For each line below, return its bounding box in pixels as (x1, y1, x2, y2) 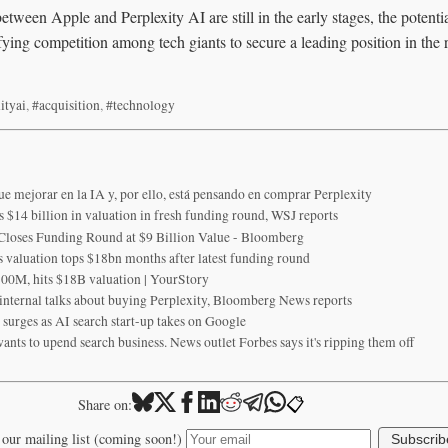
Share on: (77, 395, 132, 415)
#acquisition (32, 95, 100, 114)
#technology (106, 95, 175, 114)
